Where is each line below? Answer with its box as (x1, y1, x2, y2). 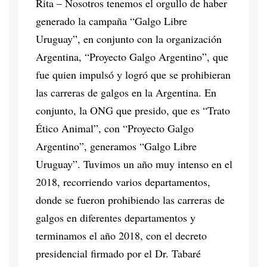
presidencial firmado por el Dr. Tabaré (36, 246, 201, 260)
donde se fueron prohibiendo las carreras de (36, 192, 225, 207)
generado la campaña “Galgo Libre (36, 13, 187, 28)
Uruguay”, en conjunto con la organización (36, 31, 222, 46)
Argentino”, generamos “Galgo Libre (36, 138, 197, 153)
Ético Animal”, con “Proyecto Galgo (36, 120, 194, 135)
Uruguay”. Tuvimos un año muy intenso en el (36, 156, 232, 171)
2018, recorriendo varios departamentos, (36, 174, 210, 189)
